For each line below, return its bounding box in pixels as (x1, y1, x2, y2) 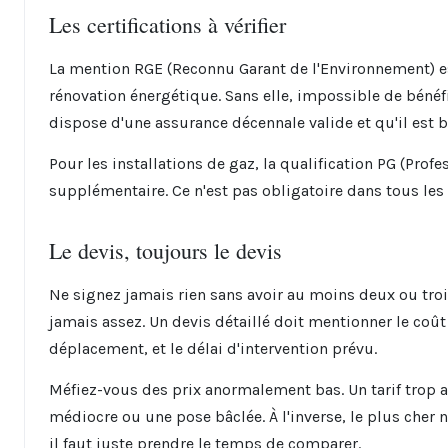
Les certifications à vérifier (49, 10, 286, 39)
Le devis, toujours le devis (49, 236, 282, 265)
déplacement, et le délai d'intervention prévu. (49, 339, 377, 358)
